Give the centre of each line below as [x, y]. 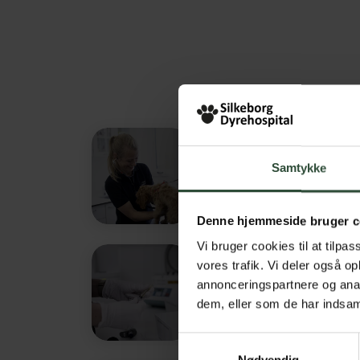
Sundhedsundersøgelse [271, 176]
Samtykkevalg [216, 342]
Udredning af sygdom [271, 292]
